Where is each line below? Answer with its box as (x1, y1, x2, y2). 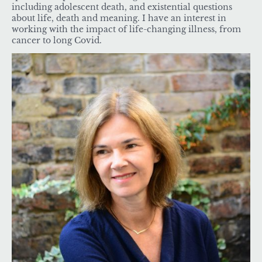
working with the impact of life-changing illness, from (12, 25, 241, 35)
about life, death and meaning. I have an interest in (12, 13, 226, 23)
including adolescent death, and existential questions (12, 2, 232, 12)
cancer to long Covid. (12, 36, 104, 46)
